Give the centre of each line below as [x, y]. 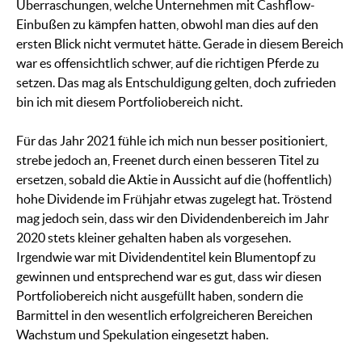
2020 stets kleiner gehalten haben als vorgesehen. [154, 238]
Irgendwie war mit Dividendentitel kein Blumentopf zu [166, 257]
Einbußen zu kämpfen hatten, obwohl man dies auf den [167, 25]
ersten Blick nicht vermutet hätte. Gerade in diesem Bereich [180, 44]
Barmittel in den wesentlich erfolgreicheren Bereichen [164, 316]
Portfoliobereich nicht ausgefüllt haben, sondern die [160, 296]
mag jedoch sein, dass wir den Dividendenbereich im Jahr [173, 219]
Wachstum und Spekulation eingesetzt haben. [142, 335]
